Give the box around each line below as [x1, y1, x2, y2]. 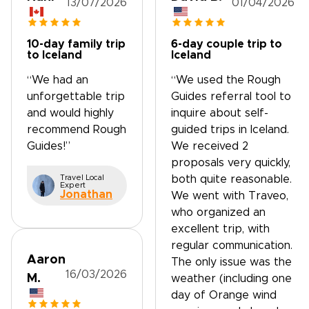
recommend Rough [27, 124, 126, 135]
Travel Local [60, 174, 104, 181]
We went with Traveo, [171, 190, 288, 201]
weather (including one [171, 273, 292, 284]
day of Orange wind [171, 290, 277, 301]
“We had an [27, 74, 88, 86]
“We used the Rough [171, 74, 281, 86]
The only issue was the [171, 257, 292, 268]
